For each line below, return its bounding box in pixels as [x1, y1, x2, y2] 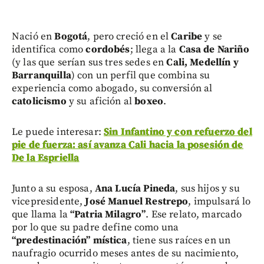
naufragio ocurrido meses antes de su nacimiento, [12, 247, 239, 260]
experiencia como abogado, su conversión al [12, 82, 213, 95]
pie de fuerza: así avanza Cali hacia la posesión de [12, 138, 243, 152]
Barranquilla [12, 69, 71, 82]
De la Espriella [12, 151, 80, 165]
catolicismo [12, 95, 67, 108]
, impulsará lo [188, 195, 251, 209]
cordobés [85, 43, 130, 57]
